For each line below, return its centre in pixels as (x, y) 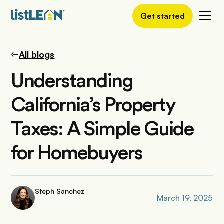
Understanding (72, 81)
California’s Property (93, 105)
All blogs (37, 54)
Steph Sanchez (60, 191)
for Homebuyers (77, 153)
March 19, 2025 (185, 198)
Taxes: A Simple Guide (102, 129)
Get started (162, 16)
